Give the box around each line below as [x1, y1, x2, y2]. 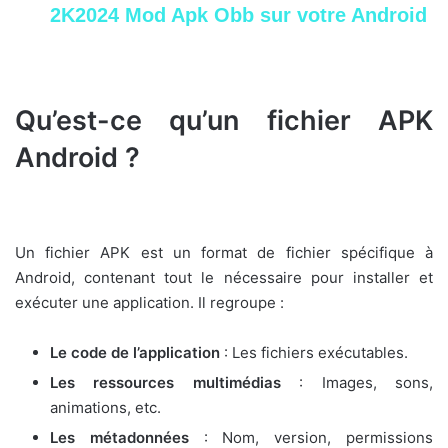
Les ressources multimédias [50, 372, 281, 392]
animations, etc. [50, 397, 161, 417]
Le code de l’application [50, 342, 220, 362]
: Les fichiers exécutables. [220, 342, 408, 362]
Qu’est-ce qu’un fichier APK [15, 104, 433, 138]
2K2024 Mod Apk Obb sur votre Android [50, 4, 427, 27]
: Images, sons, [280, 372, 434, 392]
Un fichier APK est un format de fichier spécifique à [15, 242, 433, 262]
